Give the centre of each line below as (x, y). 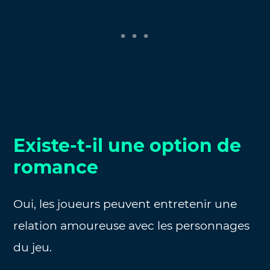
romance (56, 167)
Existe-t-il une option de (127, 145)
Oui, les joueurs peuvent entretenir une (125, 204)
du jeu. (33, 247)
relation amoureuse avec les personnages (132, 225)
